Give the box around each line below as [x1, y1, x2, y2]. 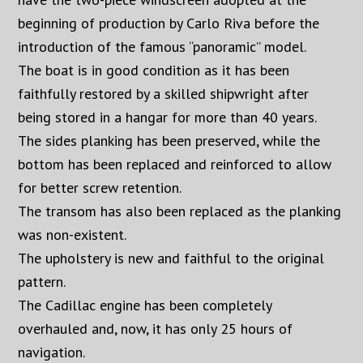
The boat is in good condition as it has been [18, 60, 290, 79]
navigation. [18, 342, 86, 361]
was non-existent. [18, 224, 127, 244]
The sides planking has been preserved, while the [18, 130, 321, 150]
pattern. [18, 271, 66, 291]
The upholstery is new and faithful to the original [18, 248, 325, 267]
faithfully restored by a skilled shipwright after [18, 83, 310, 103]
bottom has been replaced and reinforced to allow [18, 154, 332, 173]
